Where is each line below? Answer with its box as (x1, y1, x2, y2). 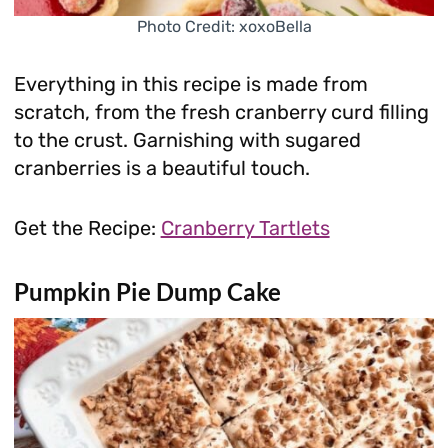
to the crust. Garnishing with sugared (13, 128, 361, 153)
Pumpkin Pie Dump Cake (13, 277, 281, 307)
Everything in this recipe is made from (13, 72, 368, 97)
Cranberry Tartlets (160, 216, 330, 241)
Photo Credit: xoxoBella (136, 17, 312, 37)
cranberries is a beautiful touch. (13, 156, 310, 181)
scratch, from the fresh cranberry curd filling (13, 100, 429, 125)
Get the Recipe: (13, 216, 161, 241)
